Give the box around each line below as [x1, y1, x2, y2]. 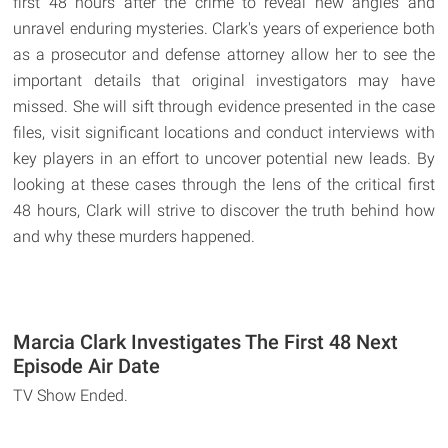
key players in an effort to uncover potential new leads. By [13, 148, 435, 168]
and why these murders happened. [13, 226, 256, 246]
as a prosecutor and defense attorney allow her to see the [13, 44, 435, 64]
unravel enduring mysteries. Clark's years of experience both [13, 18, 435, 38]
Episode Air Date [13, 353, 161, 378]
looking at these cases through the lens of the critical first [13, 174, 435, 194]
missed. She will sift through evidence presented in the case [13, 96, 435, 116]
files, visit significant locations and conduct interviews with [13, 122, 435, 142]
